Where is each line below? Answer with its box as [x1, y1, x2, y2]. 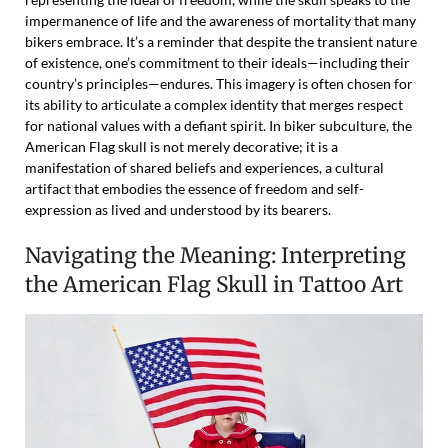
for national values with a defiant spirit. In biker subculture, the [25, 117, 412, 135]
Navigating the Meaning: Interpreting [25, 242, 406, 270]
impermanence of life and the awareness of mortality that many [25, 12, 416, 30]
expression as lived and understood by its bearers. [25, 201, 331, 219]
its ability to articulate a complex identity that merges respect [25, 96, 403, 114]
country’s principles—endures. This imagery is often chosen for [25, 75, 413, 93]
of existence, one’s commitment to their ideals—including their [25, 54, 410, 72]
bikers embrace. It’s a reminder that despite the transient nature [25, 33, 417, 51]
